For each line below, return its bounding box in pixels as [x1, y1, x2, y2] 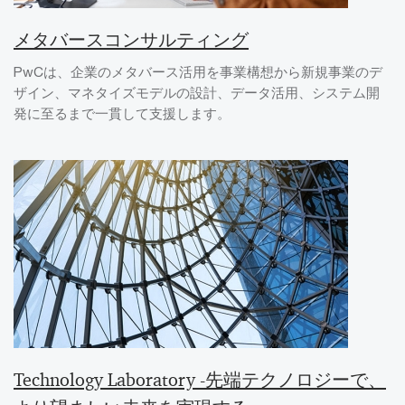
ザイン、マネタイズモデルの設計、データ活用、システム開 [14, 84, 380, 101]
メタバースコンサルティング [14, 28, 249, 52]
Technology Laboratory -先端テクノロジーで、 [14, 368, 386, 392]
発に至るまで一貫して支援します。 [14, 105, 231, 122]
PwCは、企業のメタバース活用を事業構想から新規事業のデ [14, 63, 382, 80]
